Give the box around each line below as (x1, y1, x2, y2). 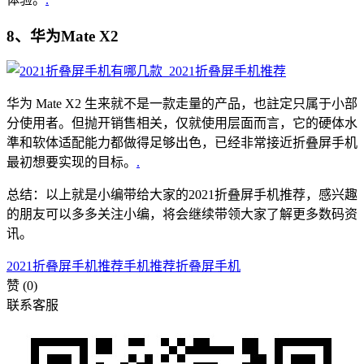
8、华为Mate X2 (6, 27, 119, 45)
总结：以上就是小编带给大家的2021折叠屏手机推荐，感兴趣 (6, 188, 357, 202)
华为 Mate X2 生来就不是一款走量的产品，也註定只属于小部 (6, 97, 357, 111)
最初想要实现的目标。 (6, 155, 136, 170)
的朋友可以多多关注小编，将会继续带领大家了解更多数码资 (6, 207, 357, 222)
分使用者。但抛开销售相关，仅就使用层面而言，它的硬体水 (6, 116, 357, 131)
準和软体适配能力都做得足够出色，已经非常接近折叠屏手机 (6, 136, 357, 150)
